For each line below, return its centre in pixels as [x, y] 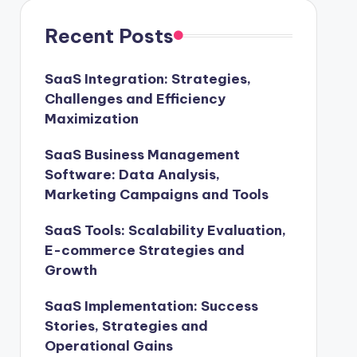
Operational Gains [108, 345]
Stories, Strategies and [126, 326]
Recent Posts [109, 35]
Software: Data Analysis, [132, 174]
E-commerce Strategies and [144, 250]
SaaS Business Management [142, 154]
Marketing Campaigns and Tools [156, 194]
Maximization [91, 118]
